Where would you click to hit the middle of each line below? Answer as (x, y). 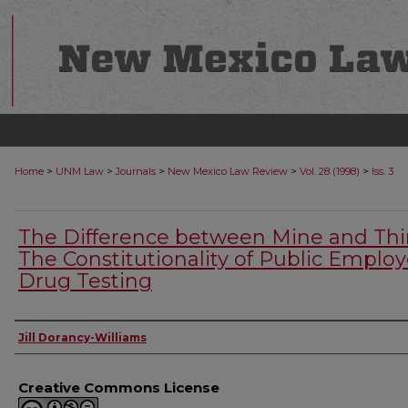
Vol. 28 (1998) (330, 171)
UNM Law (80, 171)
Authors (54, 337)
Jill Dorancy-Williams (82, 337)
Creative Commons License (119, 388)
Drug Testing (85, 281)
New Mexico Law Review (228, 171)
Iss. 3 (382, 171)
